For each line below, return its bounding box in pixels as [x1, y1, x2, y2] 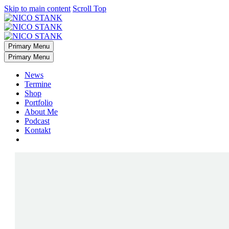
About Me [25, 107, 58, 116]
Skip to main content [4, 4, 71, 13]
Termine [25, 80, 51, 88]
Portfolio [25, 98, 53, 107]
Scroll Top [73, 4, 106, 13]
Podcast [25, 117, 50, 125]
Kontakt [25, 126, 51, 134]
